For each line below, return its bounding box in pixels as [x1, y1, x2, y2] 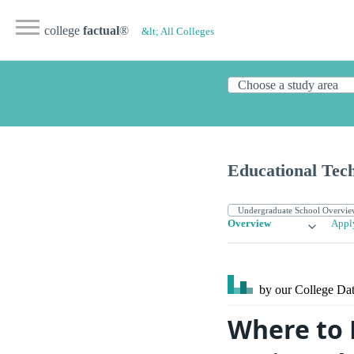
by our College [256, 283, 337, 297]
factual [83, 24, 119, 37]
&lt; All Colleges [141, 26, 214, 37]
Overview [228, 218, 271, 230]
